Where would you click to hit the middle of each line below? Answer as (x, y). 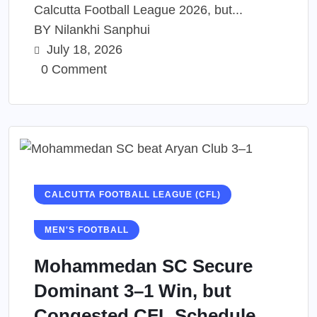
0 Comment (72, 70)
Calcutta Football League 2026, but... (138, 10)
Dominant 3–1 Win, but (133, 290)
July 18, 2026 (83, 50)
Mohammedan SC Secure (143, 266)
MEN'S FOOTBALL (87, 230)
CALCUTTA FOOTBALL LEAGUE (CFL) (133, 194)
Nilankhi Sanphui (102, 30)
